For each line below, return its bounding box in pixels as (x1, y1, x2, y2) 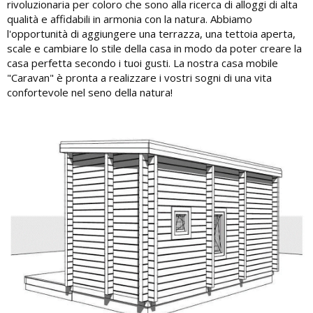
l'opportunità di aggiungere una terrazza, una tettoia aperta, (7, 26, 296, 41)
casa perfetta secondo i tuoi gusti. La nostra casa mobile (7, 55, 278, 70)
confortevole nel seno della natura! (7, 85, 173, 99)
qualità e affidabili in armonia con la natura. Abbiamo (7, 11, 252, 26)
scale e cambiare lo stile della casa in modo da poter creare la (7, 41, 302, 55)
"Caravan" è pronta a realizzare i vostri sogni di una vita (7, 70, 272, 85)
